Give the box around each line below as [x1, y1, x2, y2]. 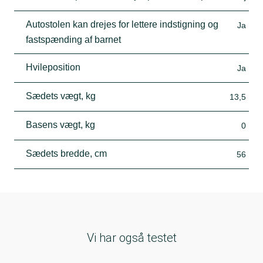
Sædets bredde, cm [26, 148, 107, 159]
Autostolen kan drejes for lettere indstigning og [26, 19, 218, 29]
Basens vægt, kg [26, 119, 95, 130]
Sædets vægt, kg [26, 90, 96, 101]
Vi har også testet [86, 230, 177, 245]
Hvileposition [26, 62, 80, 72]
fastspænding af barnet [26, 34, 121, 45]
